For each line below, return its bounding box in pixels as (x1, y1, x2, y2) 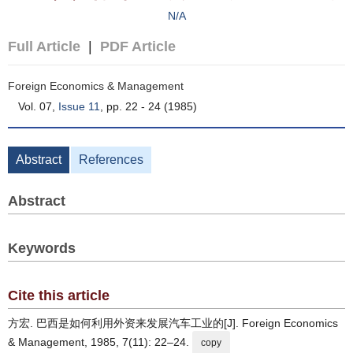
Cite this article (8, 288, 110, 303)
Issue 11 (58, 100, 100, 113)
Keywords (8, 240, 76, 256)
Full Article (8, 39, 80, 54)
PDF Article (100, 39, 176, 54)
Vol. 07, (18, 100, 58, 113)
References (79, 153, 143, 166)
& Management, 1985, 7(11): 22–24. (8, 335, 192, 348)
